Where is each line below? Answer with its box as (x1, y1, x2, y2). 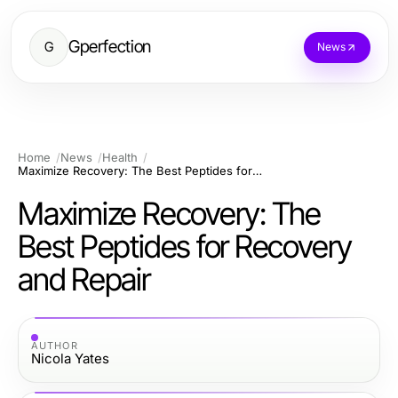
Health (102, 150, 138, 164)
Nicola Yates (31, 349, 109, 367)
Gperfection (68, 36, 151, 57)
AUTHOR (31, 338, 78, 352)
